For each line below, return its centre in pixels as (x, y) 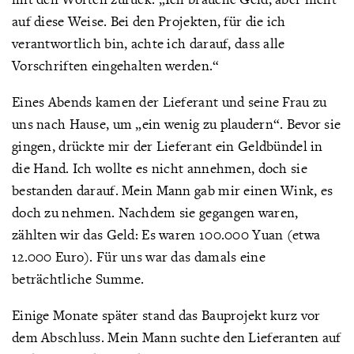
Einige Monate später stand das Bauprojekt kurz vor (166, 315)
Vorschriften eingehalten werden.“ (116, 65)
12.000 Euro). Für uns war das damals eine (139, 256)
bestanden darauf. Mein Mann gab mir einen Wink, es (173, 190)
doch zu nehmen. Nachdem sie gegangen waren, (155, 212)
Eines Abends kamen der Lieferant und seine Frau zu (169, 102)
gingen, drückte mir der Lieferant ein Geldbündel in (168, 146)
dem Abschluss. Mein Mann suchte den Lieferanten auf (177, 337)
